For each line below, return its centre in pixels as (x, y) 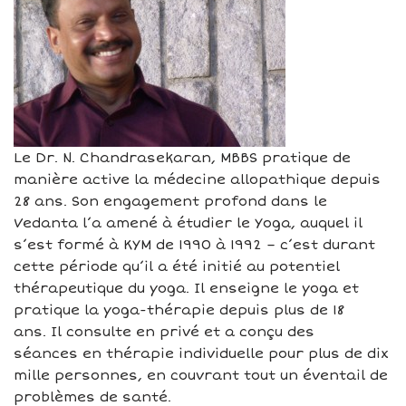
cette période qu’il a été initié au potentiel (177, 266)
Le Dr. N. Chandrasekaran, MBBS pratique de (182, 157)
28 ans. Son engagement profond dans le (170, 201)
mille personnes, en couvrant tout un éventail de (201, 375)
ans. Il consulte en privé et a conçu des (164, 331)
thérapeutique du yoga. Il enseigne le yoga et (186, 288)
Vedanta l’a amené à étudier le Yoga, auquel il (188, 222)
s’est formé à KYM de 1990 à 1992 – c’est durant (194, 244)
